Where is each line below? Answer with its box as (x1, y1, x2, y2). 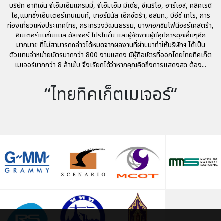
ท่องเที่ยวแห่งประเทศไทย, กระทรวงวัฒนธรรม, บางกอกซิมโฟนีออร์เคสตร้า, (7, 20, 214, 31)
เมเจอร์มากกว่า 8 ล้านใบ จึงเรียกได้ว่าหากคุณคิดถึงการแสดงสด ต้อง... (15, 59, 206, 70)
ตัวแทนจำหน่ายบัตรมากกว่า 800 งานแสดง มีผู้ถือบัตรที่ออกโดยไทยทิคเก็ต (9, 49, 212, 60)
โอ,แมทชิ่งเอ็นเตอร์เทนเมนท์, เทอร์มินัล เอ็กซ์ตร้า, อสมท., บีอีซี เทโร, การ (11, 10, 210, 21)
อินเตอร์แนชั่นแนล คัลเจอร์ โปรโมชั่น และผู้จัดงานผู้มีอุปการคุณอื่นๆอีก (15, 30, 206, 40)
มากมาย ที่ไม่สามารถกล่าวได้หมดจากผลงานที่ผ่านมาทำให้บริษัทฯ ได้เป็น (16, 39, 205, 50)
